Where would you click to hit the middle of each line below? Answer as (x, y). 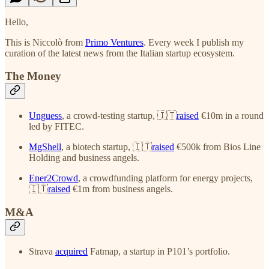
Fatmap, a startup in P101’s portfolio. (159, 252)
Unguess (45, 115)
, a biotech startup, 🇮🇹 (107, 147)
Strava (42, 252)
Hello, (17, 22)
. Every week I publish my (194, 42)
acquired (71, 252)
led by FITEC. (56, 126)
